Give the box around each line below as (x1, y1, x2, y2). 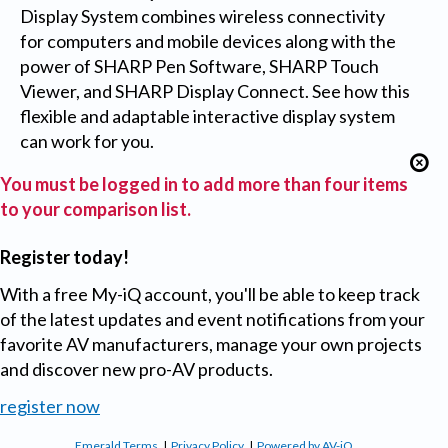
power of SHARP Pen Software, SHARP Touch (19, 54, 379, 77)
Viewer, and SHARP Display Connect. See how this (19, 79, 410, 102)
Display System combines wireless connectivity (19, 4, 385, 27)
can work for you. (19, 129, 154, 152)
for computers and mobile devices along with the (19, 29, 396, 52)
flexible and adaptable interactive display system (19, 104, 395, 127)
